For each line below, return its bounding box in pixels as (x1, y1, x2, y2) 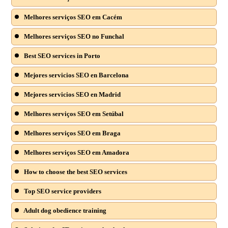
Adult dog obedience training (22, 207, 107, 215)
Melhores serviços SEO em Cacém (22, 13, 123, 21)
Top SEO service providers (22, 187, 102, 195)
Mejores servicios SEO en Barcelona (22, 71, 129, 79)
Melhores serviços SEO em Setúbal (22, 110, 124, 118)
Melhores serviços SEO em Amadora (22, 149, 130, 157)
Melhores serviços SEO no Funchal (22, 33, 125, 41)
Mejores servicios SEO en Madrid (22, 91, 121, 99)
